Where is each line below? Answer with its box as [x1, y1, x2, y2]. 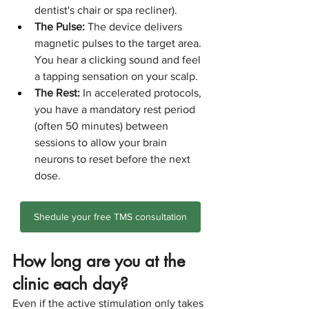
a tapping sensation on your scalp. [34, 70, 198, 82]
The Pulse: [34, 20, 85, 32]
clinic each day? [12, 272, 128, 295]
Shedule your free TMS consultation [34, 210, 187, 222]
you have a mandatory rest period [34, 103, 198, 115]
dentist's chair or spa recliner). [34, 3, 177, 16]
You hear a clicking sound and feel [34, 53, 203, 66]
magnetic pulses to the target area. [34, 37, 204, 49]
